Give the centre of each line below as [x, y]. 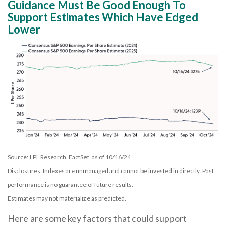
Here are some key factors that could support [97, 218]
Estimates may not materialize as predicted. [67, 198]
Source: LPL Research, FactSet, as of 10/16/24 [69, 157]
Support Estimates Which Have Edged [103, 17]
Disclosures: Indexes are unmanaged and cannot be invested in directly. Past [111, 170]
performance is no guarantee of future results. [70, 184]
